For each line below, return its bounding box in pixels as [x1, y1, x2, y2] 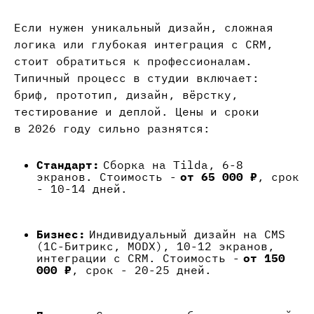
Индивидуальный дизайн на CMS [86, 227, 285, 242]
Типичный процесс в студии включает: [14, 71, 259, 86]
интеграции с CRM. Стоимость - [36, 251, 243, 266]
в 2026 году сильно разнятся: [14, 121, 210, 136]
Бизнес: [36, 227, 86, 242]
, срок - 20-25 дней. [71, 263, 212, 278]
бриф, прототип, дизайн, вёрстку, [14, 88, 238, 102]
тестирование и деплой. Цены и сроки [14, 104, 259, 119]
